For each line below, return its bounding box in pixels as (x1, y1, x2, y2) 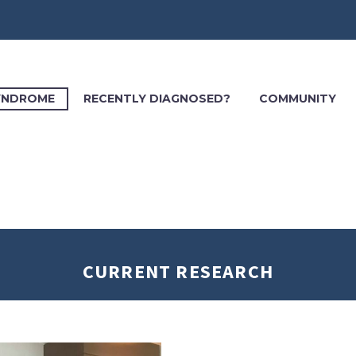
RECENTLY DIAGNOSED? (83, 91, 230, 106)
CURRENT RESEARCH (82, 258, 274, 284)
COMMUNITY (259, 91, 336, 106)
